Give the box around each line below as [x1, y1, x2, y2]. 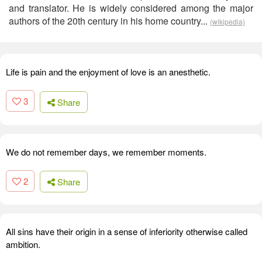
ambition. [6, 238, 40, 251]
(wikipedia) [210, 16, 245, 26]
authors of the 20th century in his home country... [9, 14, 210, 27]
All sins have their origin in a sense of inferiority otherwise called [6, 225, 247, 238]
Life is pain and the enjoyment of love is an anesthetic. [6, 65, 211, 78]
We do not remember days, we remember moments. [6, 145, 206, 158]
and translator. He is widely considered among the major [9, 1, 253, 15]
